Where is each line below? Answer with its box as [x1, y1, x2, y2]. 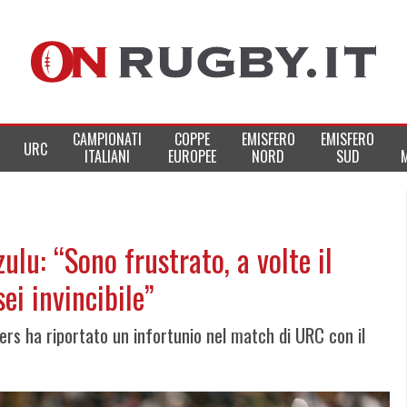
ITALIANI [84, 145, 131, 167]
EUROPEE [167, 145, 216, 167]
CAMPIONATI [73, 128, 143, 150]
